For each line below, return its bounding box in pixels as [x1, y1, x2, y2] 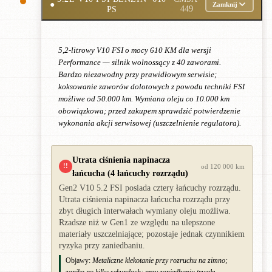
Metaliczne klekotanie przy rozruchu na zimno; [92, 256, 228, 265]
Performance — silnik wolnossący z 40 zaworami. [58, 58, 221, 67]
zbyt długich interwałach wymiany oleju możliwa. [59, 206, 231, 216]
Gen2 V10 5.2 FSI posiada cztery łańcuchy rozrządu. [59, 183, 241, 192]
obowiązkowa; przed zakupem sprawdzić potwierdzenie [58, 106, 240, 115]
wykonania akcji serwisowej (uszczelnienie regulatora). [58, 118, 241, 127]
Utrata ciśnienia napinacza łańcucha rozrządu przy [59, 194, 230, 204]
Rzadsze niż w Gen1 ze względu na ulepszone [59, 217, 215, 227]
